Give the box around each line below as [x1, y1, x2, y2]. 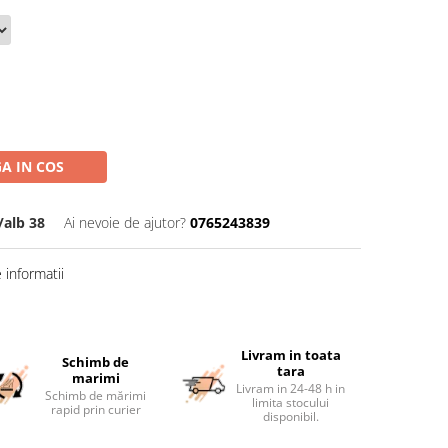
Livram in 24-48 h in [236, 380, 346, 397]
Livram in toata [240, 346, 341, 364]
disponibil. [262, 408, 319, 425]
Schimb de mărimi [45, 387, 147, 404]
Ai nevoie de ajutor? [64, 213, 186, 232]
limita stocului [252, 394, 330, 411]
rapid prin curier [50, 401, 141, 418]
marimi [71, 369, 120, 387]
